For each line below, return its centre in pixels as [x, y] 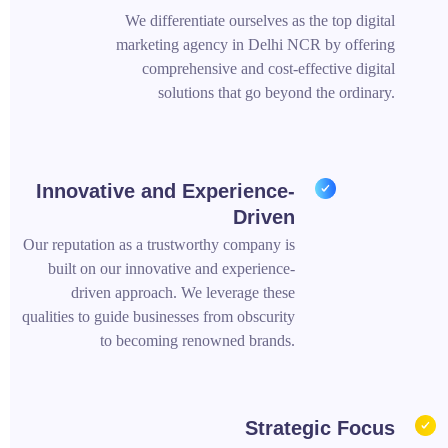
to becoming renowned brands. [197, 340]
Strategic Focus [319, 427]
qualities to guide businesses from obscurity [158, 316]
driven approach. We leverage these [182, 292]
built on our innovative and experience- [171, 268]
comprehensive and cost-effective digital [268, 68]
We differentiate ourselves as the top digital [259, 20]
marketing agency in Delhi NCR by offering [255, 44]
